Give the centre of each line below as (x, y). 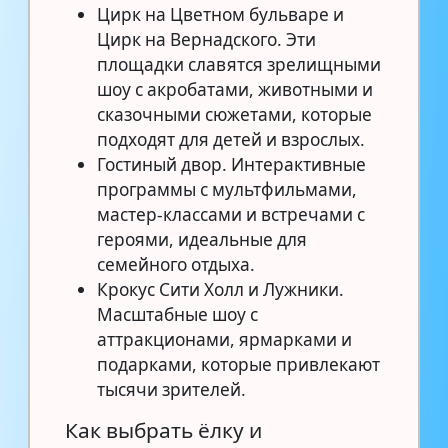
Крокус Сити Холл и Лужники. (220, 289)
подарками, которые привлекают (238, 364)
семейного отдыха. (176, 264)
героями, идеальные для (202, 239)
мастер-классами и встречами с (231, 214)
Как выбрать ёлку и (163, 429)
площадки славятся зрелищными (239, 64)
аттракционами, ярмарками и (224, 339)
